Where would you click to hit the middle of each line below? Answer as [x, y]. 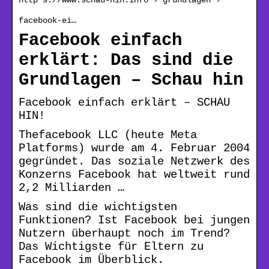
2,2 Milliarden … [71, 188]
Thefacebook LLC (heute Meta [108, 135]
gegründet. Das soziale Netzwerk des [134, 161]
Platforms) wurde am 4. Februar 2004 [134, 148]
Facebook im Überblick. [91, 260]
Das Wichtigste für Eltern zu [111, 246]
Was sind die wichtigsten [98, 207]
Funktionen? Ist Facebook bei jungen [134, 220]
